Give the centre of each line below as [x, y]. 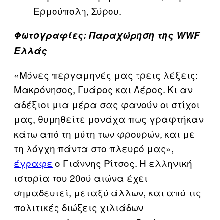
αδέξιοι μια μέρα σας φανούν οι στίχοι [107, 104]
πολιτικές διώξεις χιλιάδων [79, 207]
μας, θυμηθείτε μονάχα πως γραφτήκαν [109, 118]
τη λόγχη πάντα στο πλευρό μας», [94, 148]
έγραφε [33, 163]
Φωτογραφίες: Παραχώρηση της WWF [107, 35]
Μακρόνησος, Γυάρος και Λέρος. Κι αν [103, 89]
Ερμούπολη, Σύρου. [77, 10]
